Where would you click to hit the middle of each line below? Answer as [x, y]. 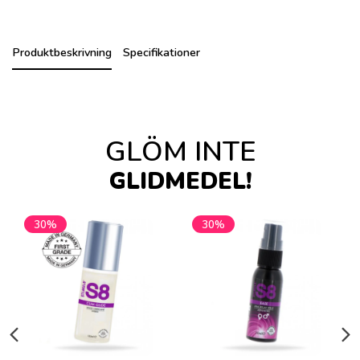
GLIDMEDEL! [180, 182]
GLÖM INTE [180, 152]
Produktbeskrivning [62, 52]
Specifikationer [162, 52]
